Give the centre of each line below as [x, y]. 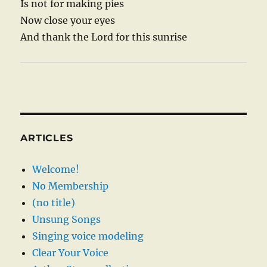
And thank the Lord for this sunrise [104, 37]
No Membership [71, 186]
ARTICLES [47, 138]
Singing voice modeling [88, 236]
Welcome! [56, 169]
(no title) [54, 202]
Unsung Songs [67, 219]
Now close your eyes [68, 20]
